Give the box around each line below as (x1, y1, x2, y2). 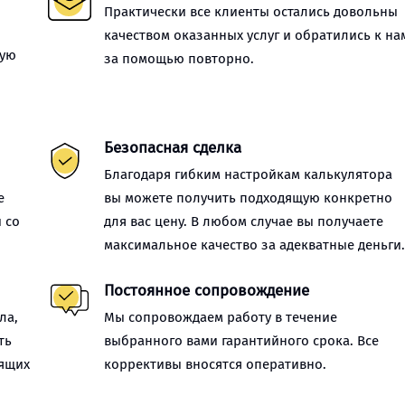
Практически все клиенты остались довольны (104, 4, 399, 20)
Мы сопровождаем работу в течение (104, 309, 338, 325)
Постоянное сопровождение (104, 281, 310, 300)
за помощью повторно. (104, 51, 255, 67)
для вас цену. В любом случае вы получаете (104, 213, 384, 230)
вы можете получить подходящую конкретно (104, 190, 393, 206)
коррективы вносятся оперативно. (104, 356, 327, 372)
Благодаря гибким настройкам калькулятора (104, 166, 393, 183)
